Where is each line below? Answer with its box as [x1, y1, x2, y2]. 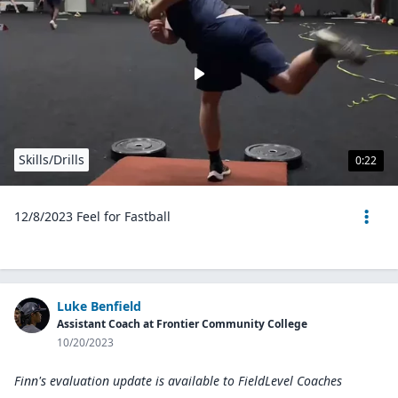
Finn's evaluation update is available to [14, 372, 235, 389]
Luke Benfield [57, 298, 141, 314]
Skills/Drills [19, 151, 84, 168]
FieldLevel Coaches [238, 372, 342, 389]
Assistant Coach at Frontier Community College [57, 316, 307, 331]
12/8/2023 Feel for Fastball [14, 208, 171, 225]
